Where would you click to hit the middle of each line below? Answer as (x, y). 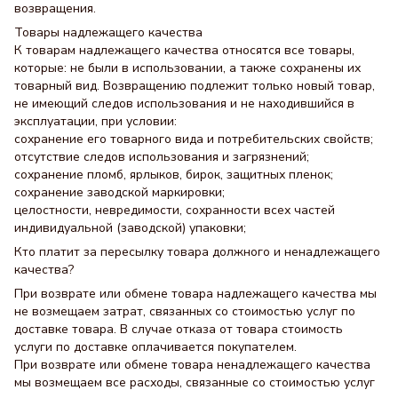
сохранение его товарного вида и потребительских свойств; (194, 139)
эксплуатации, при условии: (96, 122)
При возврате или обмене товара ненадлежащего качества (192, 365)
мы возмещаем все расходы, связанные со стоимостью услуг (195, 383)
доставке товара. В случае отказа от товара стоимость (179, 330)
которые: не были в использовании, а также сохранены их (187, 68)
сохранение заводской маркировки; (119, 193)
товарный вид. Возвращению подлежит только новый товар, (195, 86)
